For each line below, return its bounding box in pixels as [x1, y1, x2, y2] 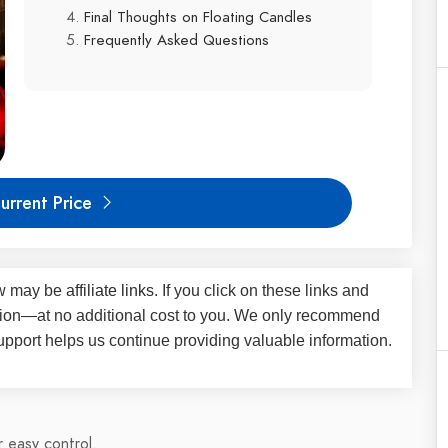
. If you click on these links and [154, 282, 369, 299]
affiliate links [66, 282, 154, 299]
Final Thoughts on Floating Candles [84, 6, 312, 27]
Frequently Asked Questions [84, 29, 269, 50]
